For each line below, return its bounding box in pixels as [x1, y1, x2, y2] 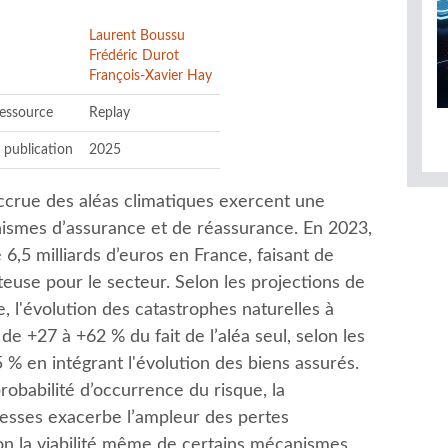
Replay [89, 104, 130, 120]
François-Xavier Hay [89, 67, 212, 83]
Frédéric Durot [89, 47, 179, 63]
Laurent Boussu [89, 27, 185, 43]
